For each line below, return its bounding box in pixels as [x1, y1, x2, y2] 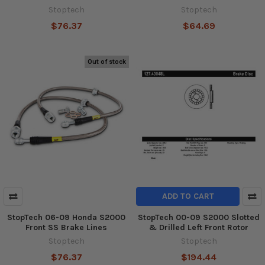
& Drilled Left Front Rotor [149, 222, 248, 233]
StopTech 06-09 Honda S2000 [7, 212, 125, 223]
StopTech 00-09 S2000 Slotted [138, 212, 260, 223]
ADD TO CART [161, 191, 214, 202]
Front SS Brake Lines [25, 222, 107, 233]
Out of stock [88, 57, 127, 66]
